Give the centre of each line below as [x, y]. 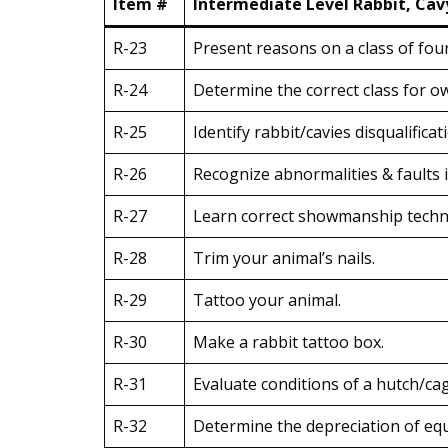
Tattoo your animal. [267, 300]
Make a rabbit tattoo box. [288, 342]
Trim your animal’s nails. [284, 258]
